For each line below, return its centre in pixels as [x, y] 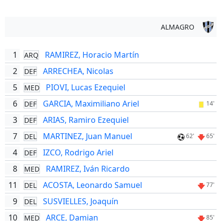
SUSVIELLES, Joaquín [80, 201]
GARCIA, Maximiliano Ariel [91, 104]
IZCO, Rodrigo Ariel [78, 152]
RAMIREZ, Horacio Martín [92, 55]
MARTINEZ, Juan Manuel [87, 136]
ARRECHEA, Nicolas [78, 71]
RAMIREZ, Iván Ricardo [88, 169]
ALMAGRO [177, 27]
